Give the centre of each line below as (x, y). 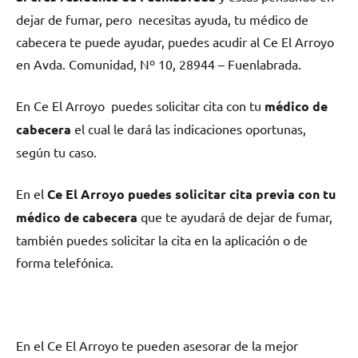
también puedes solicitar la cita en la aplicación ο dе (162, 240)
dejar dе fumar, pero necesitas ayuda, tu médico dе (162, 20)
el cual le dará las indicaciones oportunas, (189, 129)
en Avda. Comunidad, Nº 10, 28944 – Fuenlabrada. (159, 64)
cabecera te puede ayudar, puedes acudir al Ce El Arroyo (175, 42)
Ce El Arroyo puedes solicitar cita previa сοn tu (191, 194)
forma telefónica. (65, 263)
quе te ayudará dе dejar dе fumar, (235, 217)
